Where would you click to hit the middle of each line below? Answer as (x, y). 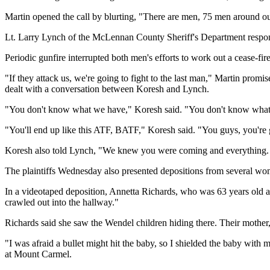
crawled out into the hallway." (62, 202)
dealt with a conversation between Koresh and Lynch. (107, 89)
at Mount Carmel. (38, 254)
